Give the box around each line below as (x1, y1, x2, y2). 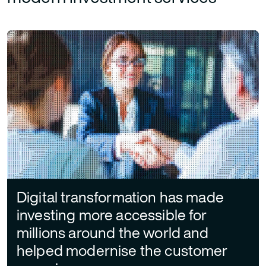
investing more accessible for (17, 204, 207, 226)
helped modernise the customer (17, 239, 228, 262)
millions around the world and (17, 221, 209, 244)
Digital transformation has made (17, 186, 224, 208)
